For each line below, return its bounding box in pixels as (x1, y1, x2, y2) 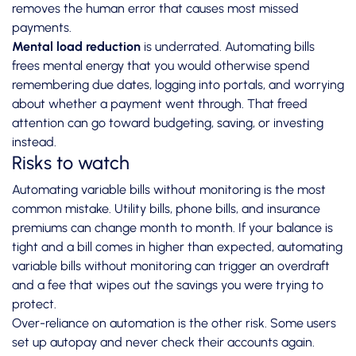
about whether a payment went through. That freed (12, 96, 308, 112)
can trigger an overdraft (192, 258, 330, 274)
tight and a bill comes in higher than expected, (12, 239, 277, 255)
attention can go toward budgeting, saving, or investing (12, 115, 323, 131)
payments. (12, 20, 72, 36)
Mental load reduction (12, 39, 141, 55)
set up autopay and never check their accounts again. (12, 335, 315, 350)
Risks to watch (12, 152, 130, 175)
